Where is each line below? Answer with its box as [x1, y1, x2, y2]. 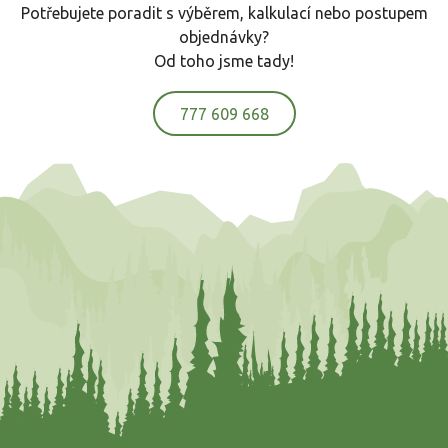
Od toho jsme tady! [154, 52, 294, 71]
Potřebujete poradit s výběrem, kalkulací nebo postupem [20, 4, 428, 23]
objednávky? [179, 28, 269, 47]
